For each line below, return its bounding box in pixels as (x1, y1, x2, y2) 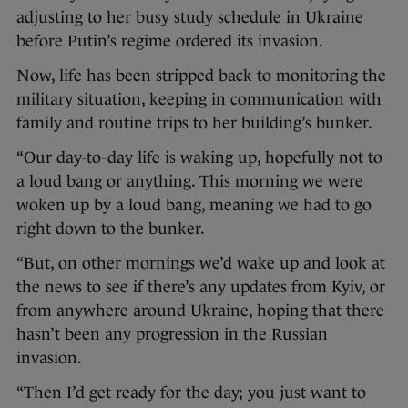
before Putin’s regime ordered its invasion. (16, 32, 323, 51)
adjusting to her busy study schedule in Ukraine (16, 8, 363, 27)
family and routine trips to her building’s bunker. (16, 114, 372, 133)
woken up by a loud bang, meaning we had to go (16, 196, 372, 215)
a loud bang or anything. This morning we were (16, 172, 363, 191)
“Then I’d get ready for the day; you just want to (16, 383, 366, 403)
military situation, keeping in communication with (16, 90, 382, 109)
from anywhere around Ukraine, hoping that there (16, 301, 384, 321)
